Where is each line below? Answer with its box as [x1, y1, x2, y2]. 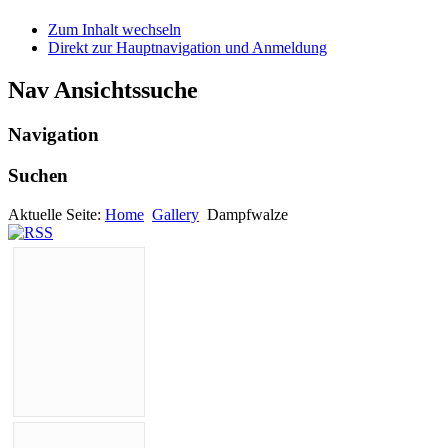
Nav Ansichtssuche [8, 77, 198, 104]
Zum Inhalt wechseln [48, 21, 181, 39]
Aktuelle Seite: [8, 205, 105, 223]
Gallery [152, 205, 199, 223]
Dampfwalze [207, 205, 288, 223]
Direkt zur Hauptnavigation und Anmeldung [48, 39, 327, 57]
